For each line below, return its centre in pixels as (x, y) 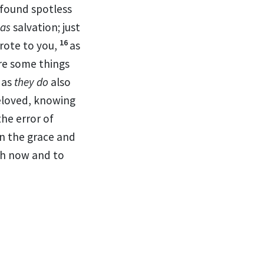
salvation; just (45, 27)
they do (31, 82)
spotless (52, 9)
